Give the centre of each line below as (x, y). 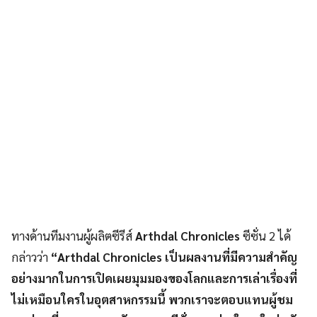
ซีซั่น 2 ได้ (265, 236)
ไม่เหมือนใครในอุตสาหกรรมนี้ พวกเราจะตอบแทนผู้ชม (152, 300)
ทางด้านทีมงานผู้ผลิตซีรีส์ (73, 236)
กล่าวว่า (31, 257)
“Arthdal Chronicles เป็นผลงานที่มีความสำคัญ (174, 257)
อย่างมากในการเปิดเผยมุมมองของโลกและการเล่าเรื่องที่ (154, 278)
